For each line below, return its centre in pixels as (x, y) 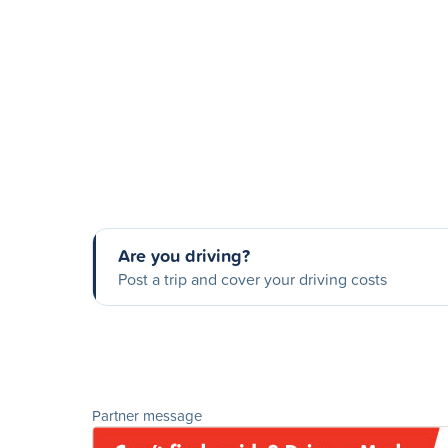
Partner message (147, 415)
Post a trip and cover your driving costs (252, 279)
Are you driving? (184, 255)
